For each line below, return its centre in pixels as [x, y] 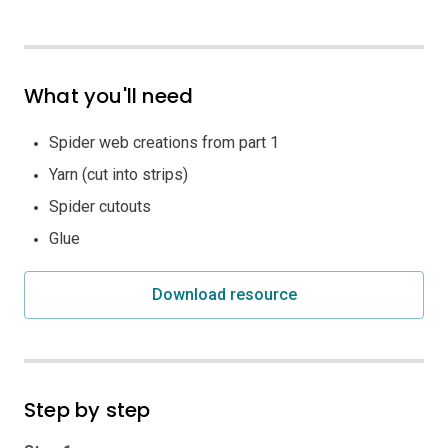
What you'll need [109, 95]
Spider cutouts [100, 206]
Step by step [87, 409]
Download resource [224, 294]
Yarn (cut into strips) [118, 174]
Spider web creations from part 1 [164, 142]
